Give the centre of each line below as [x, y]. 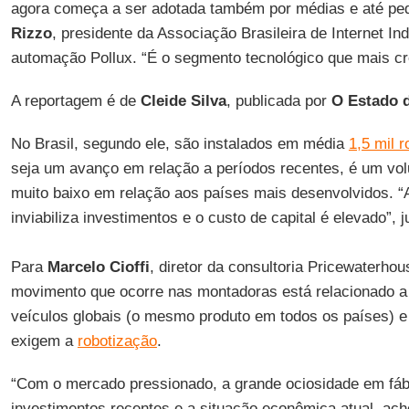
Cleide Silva [183, 101]
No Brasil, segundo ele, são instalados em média [179, 144]
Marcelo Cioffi [98, 267]
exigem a [44, 341]
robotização [117, 341]
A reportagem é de [75, 101]
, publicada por [278, 101]
